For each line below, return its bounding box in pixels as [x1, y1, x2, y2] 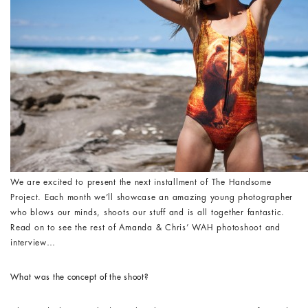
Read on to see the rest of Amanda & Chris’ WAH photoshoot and [10, 223, 280, 232]
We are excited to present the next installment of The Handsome [10, 178, 272, 186]
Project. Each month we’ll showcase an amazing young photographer [10, 193, 293, 201]
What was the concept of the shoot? [10, 273, 148, 281]
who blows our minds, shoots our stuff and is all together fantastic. [10, 208, 285, 217]
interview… [10, 239, 56, 247]
